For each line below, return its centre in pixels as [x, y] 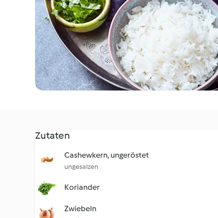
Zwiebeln [80, 209]
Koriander [82, 187]
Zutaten [53, 135]
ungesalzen [81, 167]
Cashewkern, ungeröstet [107, 155]
